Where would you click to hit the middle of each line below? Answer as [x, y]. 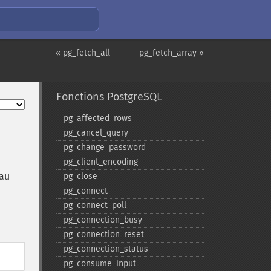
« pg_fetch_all [83, 53]
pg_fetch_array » [171, 53]
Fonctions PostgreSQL [109, 97]
